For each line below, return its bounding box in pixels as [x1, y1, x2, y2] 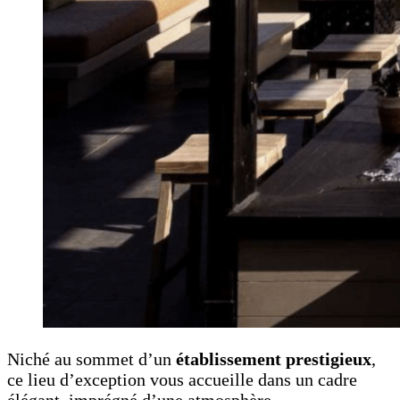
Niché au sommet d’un [7, 348, 171, 369]
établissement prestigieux [171, 348, 371, 369]
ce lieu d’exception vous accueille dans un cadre [7, 369, 357, 389]
